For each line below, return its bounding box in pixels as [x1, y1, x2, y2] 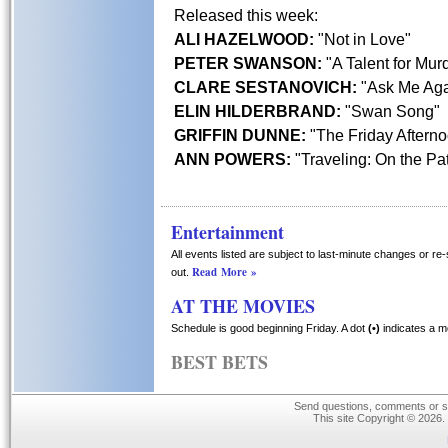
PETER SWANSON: [174, 54, 322, 72]
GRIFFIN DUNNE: [174, 126, 306, 144]
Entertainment [171, 219, 284, 245]
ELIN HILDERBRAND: [174, 102, 341, 120]
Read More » [192, 264, 257, 280]
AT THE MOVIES [171, 293, 315, 319]
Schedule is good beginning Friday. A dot [171, 322, 368, 334]
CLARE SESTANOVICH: [174, 78, 357, 96]
